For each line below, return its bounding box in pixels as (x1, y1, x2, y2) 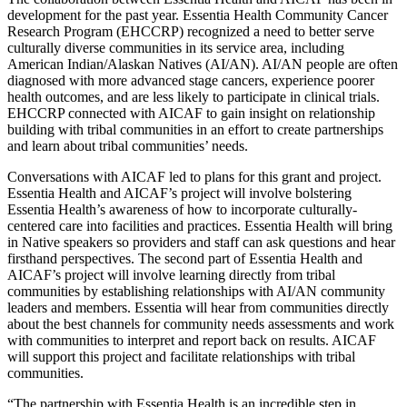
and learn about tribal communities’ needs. (7, 138, 252, 154)
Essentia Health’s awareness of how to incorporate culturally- (7, 202, 357, 218)
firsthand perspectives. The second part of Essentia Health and (7, 251, 362, 267)
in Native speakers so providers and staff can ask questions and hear (7, 234, 395, 251)
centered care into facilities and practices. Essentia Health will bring (7, 218, 392, 234)
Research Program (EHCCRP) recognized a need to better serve (7, 24, 374, 40)
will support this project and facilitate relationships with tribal (7, 349, 355, 365)
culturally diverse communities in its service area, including (7, 40, 344, 56)
